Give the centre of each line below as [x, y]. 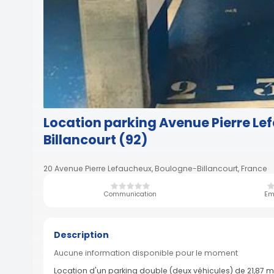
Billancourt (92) [95, 140]
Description [81, 235]
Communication [130, 194]
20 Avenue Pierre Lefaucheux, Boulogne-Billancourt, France [155, 168]
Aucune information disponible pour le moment [146, 253]
